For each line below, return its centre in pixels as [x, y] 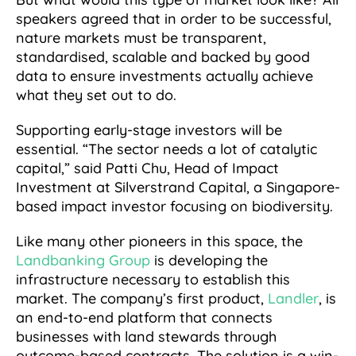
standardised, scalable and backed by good [163, 57]
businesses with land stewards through [146, 337]
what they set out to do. [98, 95]
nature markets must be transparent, [141, 38]
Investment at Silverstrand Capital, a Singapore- [178, 188]
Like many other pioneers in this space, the [159, 242]
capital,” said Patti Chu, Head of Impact [147, 168]
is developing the [209, 261]
